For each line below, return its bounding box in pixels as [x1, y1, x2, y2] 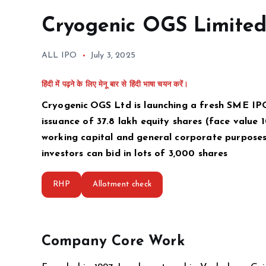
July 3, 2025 [90, 51, 135, 61]
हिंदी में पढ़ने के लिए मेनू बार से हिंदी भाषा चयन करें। [42, 81, 189, 89]
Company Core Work [42, 234, 185, 249]
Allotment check [93, 180, 151, 189]
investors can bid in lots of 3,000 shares [42, 149, 228, 159]
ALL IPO [42, 51, 77, 61]
